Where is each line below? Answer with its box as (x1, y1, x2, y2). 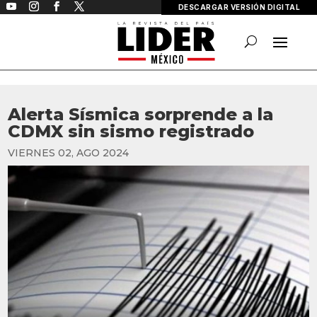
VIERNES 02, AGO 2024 (8, 146, 129, 159)
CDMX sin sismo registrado (8, 121, 255, 142)
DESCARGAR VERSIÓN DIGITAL (178, 3, 300, 11)
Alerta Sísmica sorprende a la (8, 104, 274, 125)
